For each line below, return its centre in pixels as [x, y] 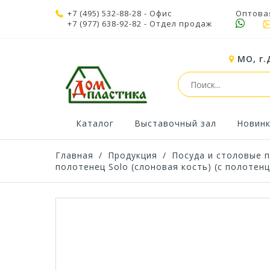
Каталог [95, 124]
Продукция [133, 155]
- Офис [157, 13]
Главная [74, 155]
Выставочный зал [176, 124]
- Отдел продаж [177, 24]
